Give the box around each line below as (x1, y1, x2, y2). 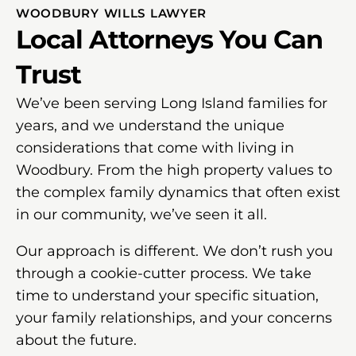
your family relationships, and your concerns (16, 308, 332, 327)
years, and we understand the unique (16, 116, 284, 134)
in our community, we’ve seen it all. (16, 205, 267, 223)
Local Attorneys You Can (16, 23, 323, 55)
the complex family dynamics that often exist (16, 183, 340, 201)
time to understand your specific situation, (16, 286, 319, 304)
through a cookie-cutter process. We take (16, 264, 311, 282)
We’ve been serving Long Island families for (16, 94, 327, 112)
